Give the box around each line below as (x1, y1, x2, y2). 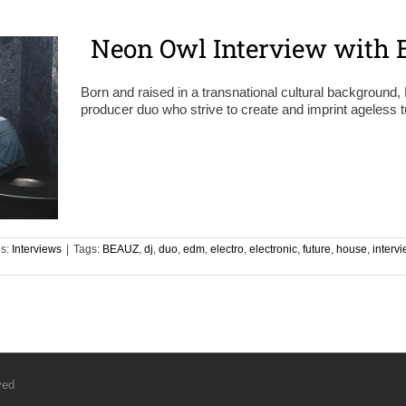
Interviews (12, 243, 62, 256)
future (303, 243, 331, 256)
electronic (249, 243, 297, 256)
